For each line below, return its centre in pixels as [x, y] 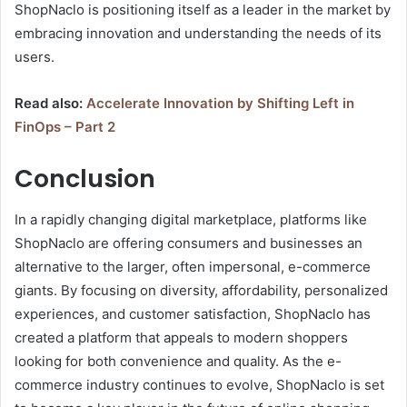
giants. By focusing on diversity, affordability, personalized [201, 290]
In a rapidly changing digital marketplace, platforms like [191, 219]
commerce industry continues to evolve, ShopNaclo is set [199, 384]
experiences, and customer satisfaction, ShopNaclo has [193, 313]
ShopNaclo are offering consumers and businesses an [189, 243]
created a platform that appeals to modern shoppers [181, 337]
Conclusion [85, 179]
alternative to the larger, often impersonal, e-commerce [193, 266]
